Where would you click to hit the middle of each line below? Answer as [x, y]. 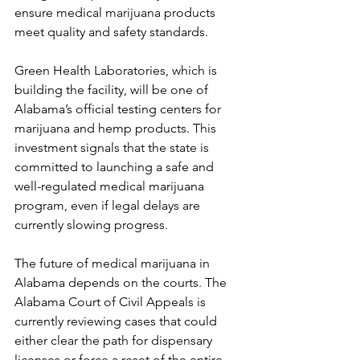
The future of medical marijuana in [114, 263]
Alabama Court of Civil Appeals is [112, 301]
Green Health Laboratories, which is [117, 70]
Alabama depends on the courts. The [122, 282]
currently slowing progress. [91, 224]
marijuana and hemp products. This [117, 128]
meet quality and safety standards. [111, 31]
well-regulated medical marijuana [111, 186]
